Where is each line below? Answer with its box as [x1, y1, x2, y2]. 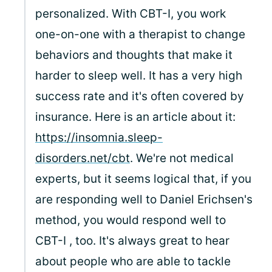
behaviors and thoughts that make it [35, 48, 233, 62]
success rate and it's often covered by [35, 89, 244, 103]
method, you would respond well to [35, 213, 226, 227]
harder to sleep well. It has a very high [35, 69, 242, 83]
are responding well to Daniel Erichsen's [35, 192, 253, 206]
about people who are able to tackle [35, 254, 231, 268]
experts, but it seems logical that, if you [35, 172, 251, 186]
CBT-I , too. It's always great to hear [35, 234, 229, 248]
